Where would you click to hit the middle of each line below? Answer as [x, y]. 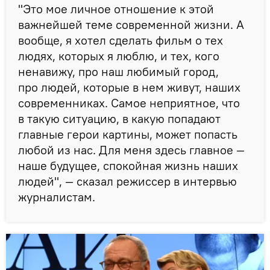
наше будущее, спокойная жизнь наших [128, 165]
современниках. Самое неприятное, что [129, 102]
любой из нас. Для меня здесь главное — [131, 149]
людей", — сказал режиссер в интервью [127, 181]
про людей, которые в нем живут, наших [129, 87]
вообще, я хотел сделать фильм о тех [121, 40]
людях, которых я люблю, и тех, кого [119, 55]
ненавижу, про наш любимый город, [118, 71]
